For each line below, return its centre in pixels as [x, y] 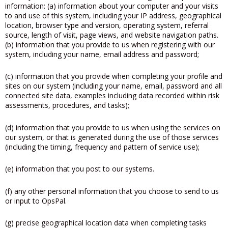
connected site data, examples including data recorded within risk [112, 95]
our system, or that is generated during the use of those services [112, 137]
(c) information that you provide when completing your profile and [114, 76]
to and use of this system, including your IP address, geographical [113, 15]
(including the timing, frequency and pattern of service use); [102, 147]
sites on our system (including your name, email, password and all [113, 86]
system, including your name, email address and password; [102, 54]
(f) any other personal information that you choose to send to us [112, 191]
